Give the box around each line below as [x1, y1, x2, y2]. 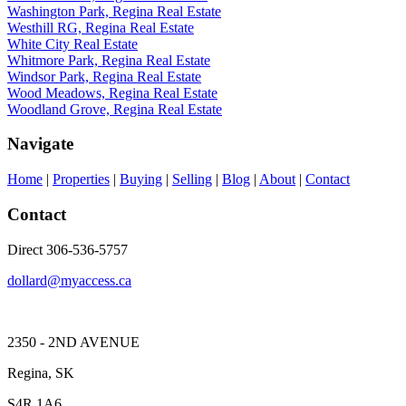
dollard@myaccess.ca [7, 272, 131, 288]
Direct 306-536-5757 [7, 241, 128, 257]
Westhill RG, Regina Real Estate [7, 19, 194, 35]
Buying [120, 171, 162, 188]
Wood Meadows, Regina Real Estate [7, 84, 217, 101]
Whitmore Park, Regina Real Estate [7, 52, 210, 68]
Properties [53, 171, 110, 188]
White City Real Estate [7, 35, 138, 52]
